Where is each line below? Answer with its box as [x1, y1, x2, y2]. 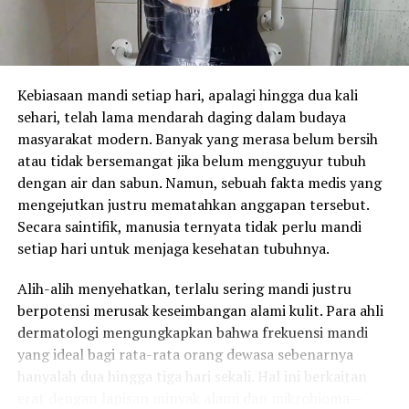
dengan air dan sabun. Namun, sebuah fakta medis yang [16, 173, 382, 194]
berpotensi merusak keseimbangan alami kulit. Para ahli [16, 300, 383, 321]
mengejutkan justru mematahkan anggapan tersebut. [16, 194, 369, 215]
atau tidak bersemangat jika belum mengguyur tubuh [16, 151, 366, 172]
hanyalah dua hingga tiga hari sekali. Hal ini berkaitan [16, 366, 367, 387]
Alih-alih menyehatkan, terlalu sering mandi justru [16, 278, 351, 299]
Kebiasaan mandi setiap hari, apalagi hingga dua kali [16, 85, 358, 106]
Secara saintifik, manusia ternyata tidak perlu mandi [16, 216, 362, 237]
